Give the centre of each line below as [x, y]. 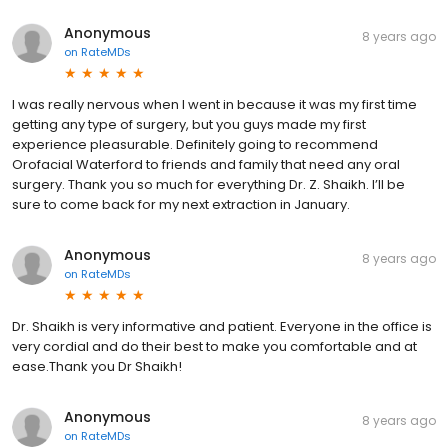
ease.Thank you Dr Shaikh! [97, 366]
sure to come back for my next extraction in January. [181, 204]
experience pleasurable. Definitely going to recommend [195, 144]
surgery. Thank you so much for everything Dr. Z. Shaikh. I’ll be [208, 184]
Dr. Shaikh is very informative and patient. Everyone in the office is [222, 326]
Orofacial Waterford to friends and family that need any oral [206, 164]
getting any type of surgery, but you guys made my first [189, 124]
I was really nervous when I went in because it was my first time [214, 104]
